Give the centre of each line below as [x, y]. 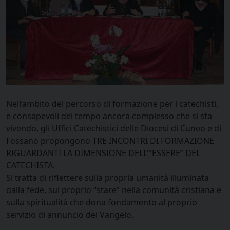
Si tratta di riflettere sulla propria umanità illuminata [108, 177]
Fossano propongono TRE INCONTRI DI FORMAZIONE [110, 140]
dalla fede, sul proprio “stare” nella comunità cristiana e [114, 190]
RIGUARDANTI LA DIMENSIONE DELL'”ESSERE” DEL [103, 153]
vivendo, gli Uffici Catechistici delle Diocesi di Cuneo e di [114, 128]
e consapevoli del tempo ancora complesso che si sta [109, 116]
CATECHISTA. [31, 165]
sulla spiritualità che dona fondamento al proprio [102, 202]
